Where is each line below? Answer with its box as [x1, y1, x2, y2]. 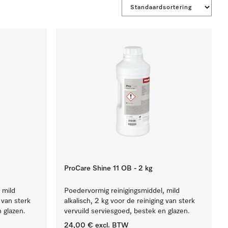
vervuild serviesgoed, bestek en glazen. [64, 208, 190, 215]
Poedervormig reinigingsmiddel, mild [64, 187, 180, 194]
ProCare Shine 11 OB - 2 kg [64, 165, 153, 172]
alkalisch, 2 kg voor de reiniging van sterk [64, 197, 195, 205]
